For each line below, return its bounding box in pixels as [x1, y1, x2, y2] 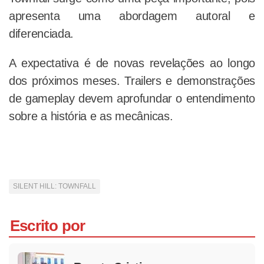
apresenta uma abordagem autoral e [9, 9, 255, 23]
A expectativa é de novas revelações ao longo [9, 57, 255, 70]
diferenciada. [9, 27, 74, 41]
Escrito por [10, 217, 85, 235]
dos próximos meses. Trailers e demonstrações [9, 74, 255, 88]
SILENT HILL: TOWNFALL [13, 183, 96, 190]
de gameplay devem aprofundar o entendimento [9, 92, 255, 105]
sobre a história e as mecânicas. [9, 110, 177, 123]
